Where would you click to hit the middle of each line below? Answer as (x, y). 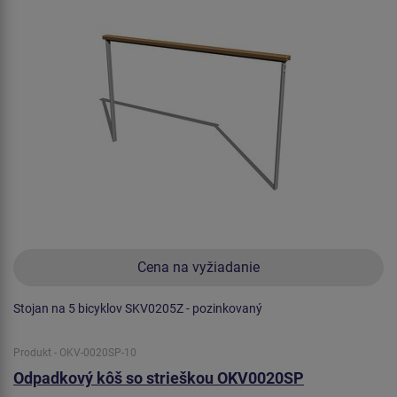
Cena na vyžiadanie (198, 268)
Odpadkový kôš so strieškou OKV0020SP (159, 378)
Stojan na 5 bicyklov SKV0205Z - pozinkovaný (138, 309)
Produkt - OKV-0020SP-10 (75, 353)
